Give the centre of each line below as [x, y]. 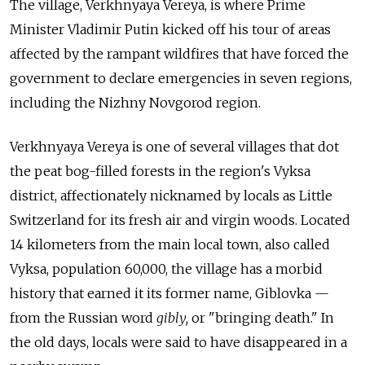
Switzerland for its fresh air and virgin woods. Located [180, 220]
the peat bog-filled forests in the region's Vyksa [160, 172]
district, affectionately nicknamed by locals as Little [171, 196]
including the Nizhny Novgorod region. [135, 103]
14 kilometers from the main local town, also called [170, 245]
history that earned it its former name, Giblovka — [169, 294]
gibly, [172, 318]
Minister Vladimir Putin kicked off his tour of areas [170, 30]
